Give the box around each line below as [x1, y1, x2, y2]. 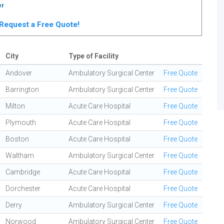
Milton [5, 102, 25, 110]
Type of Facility [68, 52, 118, 60]
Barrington [5, 85, 39, 93]
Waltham [5, 151, 34, 159]
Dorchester [5, 184, 40, 192]
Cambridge [5, 168, 40, 176]
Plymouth [5, 118, 36, 126]
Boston [5, 135, 29, 143]
